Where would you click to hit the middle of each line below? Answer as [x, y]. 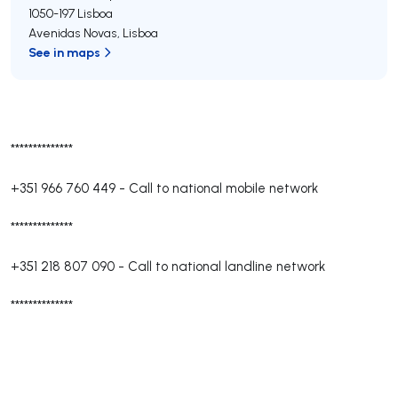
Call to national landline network [227, 266]
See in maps [64, 52]
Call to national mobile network [223, 188]
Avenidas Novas [73, 33]
